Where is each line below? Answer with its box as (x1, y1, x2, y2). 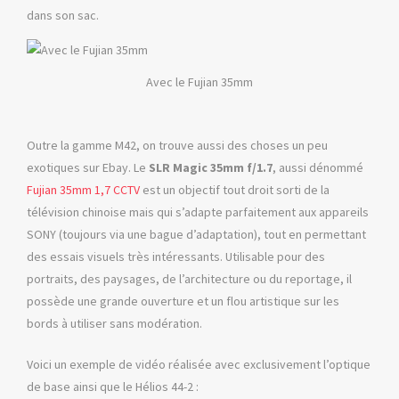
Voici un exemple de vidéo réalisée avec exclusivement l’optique (27, 356, 370, 373)
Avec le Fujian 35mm (146, 74, 253, 91)
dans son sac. (27, 6, 99, 23)
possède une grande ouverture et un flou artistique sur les (27, 293, 339, 310)
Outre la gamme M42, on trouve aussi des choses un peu (27, 137, 328, 154)
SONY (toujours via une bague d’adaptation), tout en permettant (27, 226, 366, 243)
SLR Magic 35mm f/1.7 (149, 159, 273, 176)
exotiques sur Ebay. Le (27, 159, 149, 176)
